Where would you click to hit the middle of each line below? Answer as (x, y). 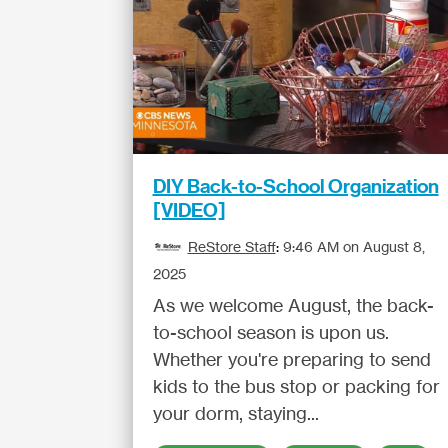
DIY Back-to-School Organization (295, 186)
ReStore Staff (231, 246)
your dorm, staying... (235, 413)
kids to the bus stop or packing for (296, 386)
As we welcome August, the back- (293, 305)
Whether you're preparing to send (291, 359)
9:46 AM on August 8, (353, 246)
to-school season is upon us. (270, 332)
